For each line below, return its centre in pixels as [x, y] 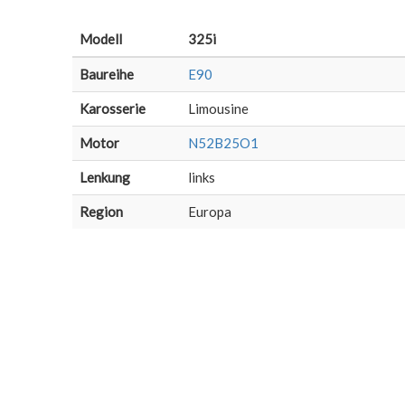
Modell [101, 39]
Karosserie [113, 108]
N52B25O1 [223, 143]
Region [101, 212]
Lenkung [105, 177]
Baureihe [107, 74]
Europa [210, 212]
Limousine [218, 108]
